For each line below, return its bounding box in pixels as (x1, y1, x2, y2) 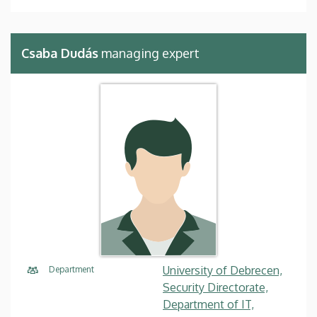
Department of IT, (163, 296, 254, 311)
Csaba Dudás (21, 45, 98, 61)
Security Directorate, (163, 279, 268, 294)
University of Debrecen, (163, 263, 282, 277)
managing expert (98, 45, 200, 61)
